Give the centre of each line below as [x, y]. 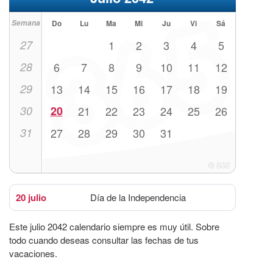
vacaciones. [33, 253]
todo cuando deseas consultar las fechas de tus [104, 239]
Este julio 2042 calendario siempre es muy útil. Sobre [114, 226]
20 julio [31, 197]
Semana [26, 23]
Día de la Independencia [138, 197]
